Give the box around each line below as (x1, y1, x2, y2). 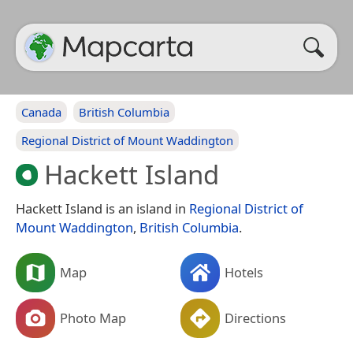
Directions (225, 308, 286, 327)
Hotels (225, 262, 263, 281)
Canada (21, 104, 61, 120)
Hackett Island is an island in (16, 199, 189, 217)
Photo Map (60, 308, 126, 327)
